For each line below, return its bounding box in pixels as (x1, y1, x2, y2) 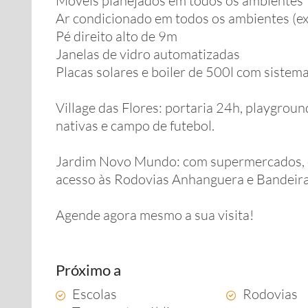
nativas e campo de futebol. (56, 117, 214, 134)
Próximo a (56, 261, 121, 279)
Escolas (72, 285, 117, 302)
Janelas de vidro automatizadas (56, 45, 240, 63)
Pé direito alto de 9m (56, 27, 177, 45)
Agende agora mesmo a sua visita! (56, 206, 254, 223)
